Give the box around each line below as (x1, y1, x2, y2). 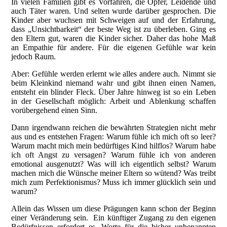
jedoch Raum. (11, 52, 58, 61)
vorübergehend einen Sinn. (11, 105, 100, 115)
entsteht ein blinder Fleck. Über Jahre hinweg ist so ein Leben (11, 87, 216, 96)
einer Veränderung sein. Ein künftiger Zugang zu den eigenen (11, 213, 216, 222)
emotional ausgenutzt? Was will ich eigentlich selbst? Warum (11, 159, 216, 168)
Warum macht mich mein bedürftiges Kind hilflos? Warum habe (11, 141, 216, 150)
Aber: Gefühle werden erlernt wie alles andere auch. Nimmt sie (11, 69, 216, 78)
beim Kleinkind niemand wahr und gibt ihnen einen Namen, (11, 78, 216, 87)
